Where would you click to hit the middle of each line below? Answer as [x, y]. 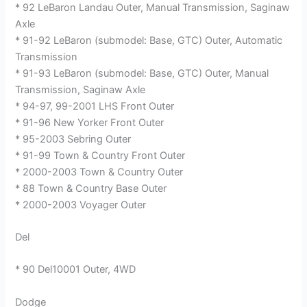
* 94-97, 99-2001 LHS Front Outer [95, 106]
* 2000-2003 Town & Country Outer [99, 172]
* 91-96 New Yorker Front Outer [90, 122]
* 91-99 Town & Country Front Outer [100, 155]
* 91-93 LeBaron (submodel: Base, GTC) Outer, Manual [142, 73]
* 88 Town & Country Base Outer [91, 188]
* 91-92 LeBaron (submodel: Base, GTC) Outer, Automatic [149, 40]
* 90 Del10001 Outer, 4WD [76, 270]
